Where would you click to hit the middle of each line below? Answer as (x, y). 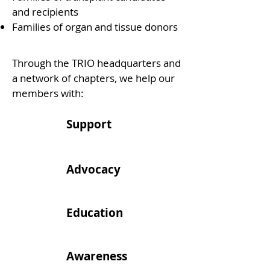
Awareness (97, 256)
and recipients (46, 12)
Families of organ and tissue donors (95, 27)
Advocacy (93, 169)
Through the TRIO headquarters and (96, 63)
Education (95, 213)
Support (89, 124)
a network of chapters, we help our (93, 78)
